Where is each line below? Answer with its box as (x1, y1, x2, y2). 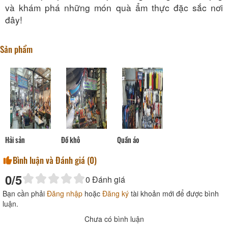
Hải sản (5, 134, 25, 145)
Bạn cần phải (3, 188, 47, 198)
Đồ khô (61, 134, 80, 145)
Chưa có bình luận (84, 213, 144, 224)
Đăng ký (102, 188, 129, 198)
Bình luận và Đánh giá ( (13, 153, 90, 166)
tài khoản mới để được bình (129, 188, 219, 198)
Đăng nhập (47, 188, 82, 198)
